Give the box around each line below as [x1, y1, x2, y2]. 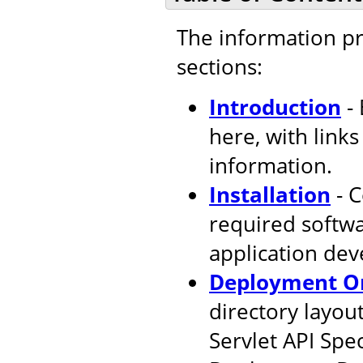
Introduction [209, 92, 341, 122]
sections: [177, 51, 263, 81]
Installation [209, 179, 331, 209]
